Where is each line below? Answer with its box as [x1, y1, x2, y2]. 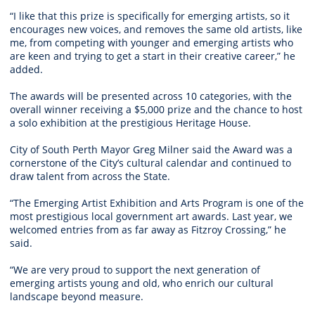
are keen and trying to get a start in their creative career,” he [10, 49, 295, 63]
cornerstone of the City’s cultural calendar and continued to [10, 155, 291, 169]
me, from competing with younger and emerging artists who [10, 35, 293, 49]
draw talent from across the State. [10, 169, 173, 183]
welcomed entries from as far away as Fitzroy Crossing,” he [10, 222, 286, 236]
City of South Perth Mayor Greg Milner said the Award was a [10, 142, 292, 156]
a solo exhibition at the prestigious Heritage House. [10, 115, 254, 129]
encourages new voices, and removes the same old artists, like [10, 22, 302, 36]
